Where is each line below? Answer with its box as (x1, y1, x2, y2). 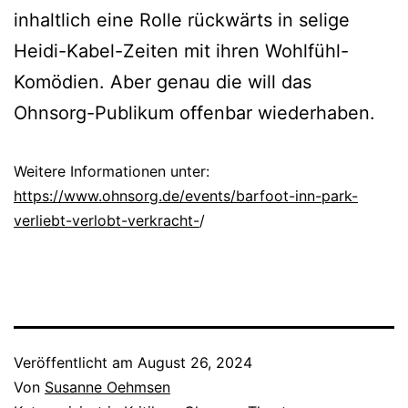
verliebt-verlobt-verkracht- (14, 211, 199, 230)
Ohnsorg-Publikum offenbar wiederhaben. (14, 102, 386, 125)
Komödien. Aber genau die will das (14, 71, 311, 94)
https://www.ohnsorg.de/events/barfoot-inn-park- (14, 187, 358, 206)
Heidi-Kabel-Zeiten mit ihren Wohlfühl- (14, 40, 349, 63)
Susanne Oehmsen (45, 378, 170, 397)
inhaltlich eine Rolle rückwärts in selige (14, 9, 350, 32)
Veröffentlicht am (14, 353, 138, 372)
